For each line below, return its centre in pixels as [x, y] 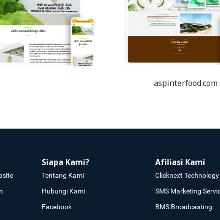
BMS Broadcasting [183, 206]
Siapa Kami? [66, 162]
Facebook [57, 206]
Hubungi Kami [64, 191]
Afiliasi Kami [180, 162]
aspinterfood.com [185, 83]
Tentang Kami [63, 175]
